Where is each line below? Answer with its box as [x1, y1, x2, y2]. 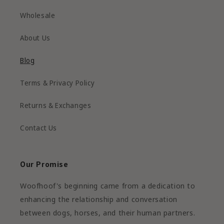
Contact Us [20, 123, 57, 132]
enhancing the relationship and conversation [20, 194, 177, 204]
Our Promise [20, 159, 68, 169]
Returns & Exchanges [20, 100, 91, 110]
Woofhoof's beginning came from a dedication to [20, 180, 195, 190]
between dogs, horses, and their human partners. [20, 207, 195, 217]
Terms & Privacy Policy [20, 78, 95, 87]
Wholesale [20, 10, 55, 20]
